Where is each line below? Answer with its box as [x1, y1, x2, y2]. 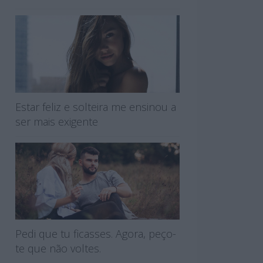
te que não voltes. [15, 241, 101, 256]
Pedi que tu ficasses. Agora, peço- [15, 227, 176, 241]
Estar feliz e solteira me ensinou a [15, 99, 176, 114]
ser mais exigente [15, 114, 98, 129]
